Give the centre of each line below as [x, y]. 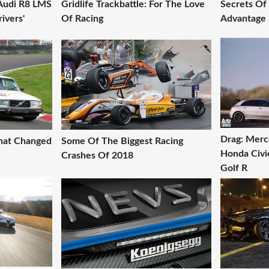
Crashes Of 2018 [97, 156]
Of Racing [82, 19]
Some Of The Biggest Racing [122, 141]
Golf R [234, 168]
